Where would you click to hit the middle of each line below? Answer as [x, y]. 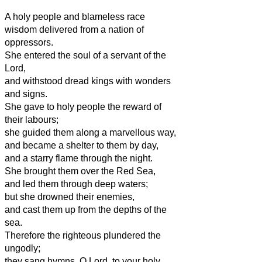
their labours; [32, 119]
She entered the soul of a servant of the [85, 55]
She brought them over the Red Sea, [80, 171]
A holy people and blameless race [75, 16]
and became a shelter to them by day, [82, 145]
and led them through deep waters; [76, 184]
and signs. [26, 94]
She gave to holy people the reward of [83, 106]
